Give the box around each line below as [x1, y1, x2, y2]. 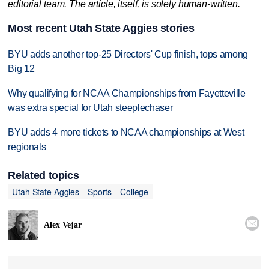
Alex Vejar [44, 220, 82, 229]
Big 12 [8, 64, 35, 74]
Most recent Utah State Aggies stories [8, 22, 195, 35]
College [120, 185, 149, 198]
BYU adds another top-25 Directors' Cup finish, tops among [8, 49, 249, 60]
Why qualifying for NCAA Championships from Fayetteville [8, 88, 246, 99]
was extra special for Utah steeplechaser [8, 103, 173, 113]
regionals [8, 141, 46, 152]
